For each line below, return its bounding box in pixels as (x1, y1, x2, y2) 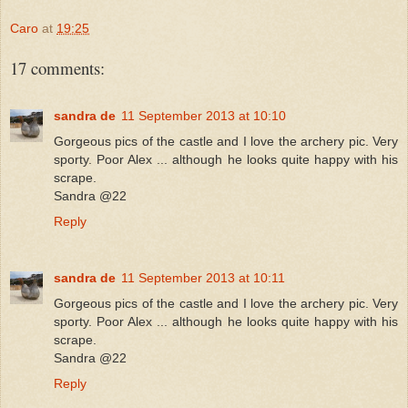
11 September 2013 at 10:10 (121, 107, 286, 123)
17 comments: (10, 56, 105, 79)
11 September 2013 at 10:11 (121, 270, 285, 285)
